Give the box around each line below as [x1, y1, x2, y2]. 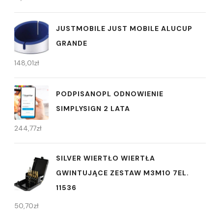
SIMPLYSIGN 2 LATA [56, 104, 130, 113]
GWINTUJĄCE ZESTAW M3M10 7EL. [56, 168, 189, 177]
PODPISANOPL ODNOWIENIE [56, 89, 164, 99]
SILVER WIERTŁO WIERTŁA [56, 153, 155, 163]
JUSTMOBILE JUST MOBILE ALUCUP [56, 24, 192, 33]
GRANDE [56, 39, 87, 48]
